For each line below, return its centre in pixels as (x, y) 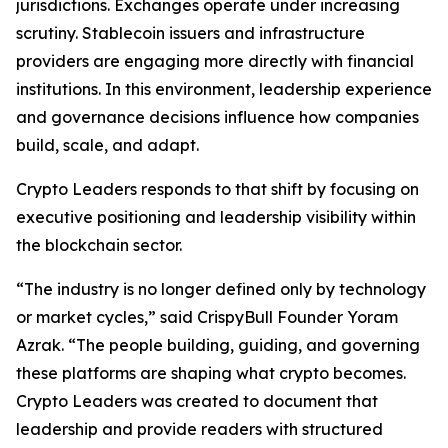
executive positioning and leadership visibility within (216, 217)
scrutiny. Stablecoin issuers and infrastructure (190, 33)
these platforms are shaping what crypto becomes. (211, 373)
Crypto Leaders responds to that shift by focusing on (217, 189)
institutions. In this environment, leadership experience (224, 89)
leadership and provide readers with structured (199, 429)
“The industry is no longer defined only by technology (221, 289)
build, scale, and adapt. (107, 145)
